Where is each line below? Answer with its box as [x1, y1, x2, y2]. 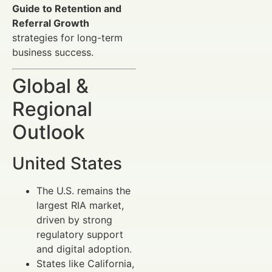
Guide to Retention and [12, 2, 121, 15]
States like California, [36, 257, 134, 270]
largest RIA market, [36, 199, 124, 211]
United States [12, 152, 122, 174]
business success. [12, 46, 93, 59]
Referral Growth [12, 17, 89, 30]
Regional [12, 97, 92, 121]
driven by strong [36, 213, 112, 226]
